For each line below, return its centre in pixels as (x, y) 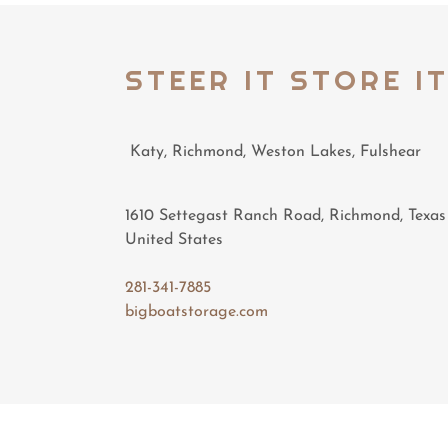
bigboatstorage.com (196, 312)
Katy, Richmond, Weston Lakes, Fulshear (272, 152)
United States (173, 240)
